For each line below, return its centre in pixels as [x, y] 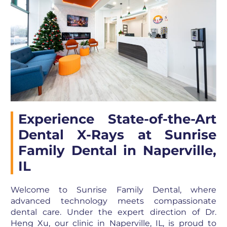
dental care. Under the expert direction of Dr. [113, 212]
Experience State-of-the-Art [117, 119]
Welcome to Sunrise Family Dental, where [113, 190]
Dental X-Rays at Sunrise [117, 135]
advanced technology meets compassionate [113, 201]
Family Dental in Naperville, [117, 151]
